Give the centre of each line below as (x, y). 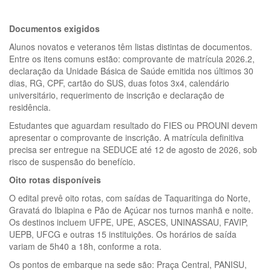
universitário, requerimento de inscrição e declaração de (117, 95)
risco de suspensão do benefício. (72, 161)
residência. (31, 107)
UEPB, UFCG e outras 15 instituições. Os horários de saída (123, 234)
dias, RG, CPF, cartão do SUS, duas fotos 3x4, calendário (119, 83)
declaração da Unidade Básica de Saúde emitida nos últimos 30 (131, 70)
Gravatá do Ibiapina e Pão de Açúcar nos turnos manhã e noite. (131, 210)
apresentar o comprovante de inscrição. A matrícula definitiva (126, 137)
